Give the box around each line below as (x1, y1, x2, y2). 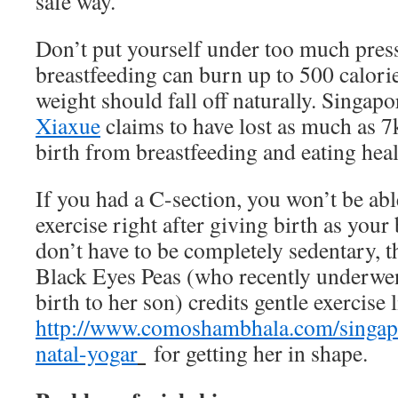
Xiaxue (36, 110, 100, 140)
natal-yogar (36, 338, 138, 368)
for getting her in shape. (146, 338, 368, 368)
